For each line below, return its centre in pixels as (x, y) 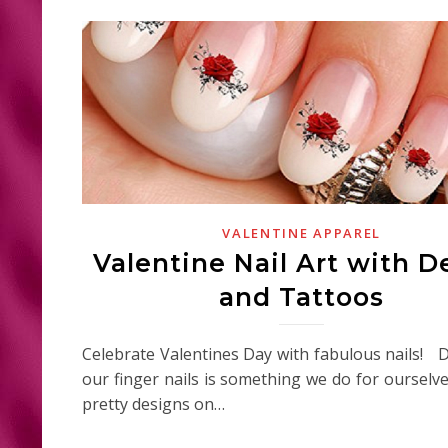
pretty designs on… (153, 403)
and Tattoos (302, 296)
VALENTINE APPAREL (302, 232)
